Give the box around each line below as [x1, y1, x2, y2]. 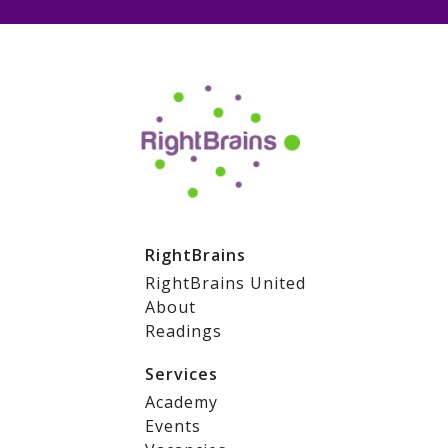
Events [145, 415, 201, 437]
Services [145, 363, 218, 385]
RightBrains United [145, 272, 306, 294]
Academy [145, 391, 218, 413]
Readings [145, 320, 222, 342]
